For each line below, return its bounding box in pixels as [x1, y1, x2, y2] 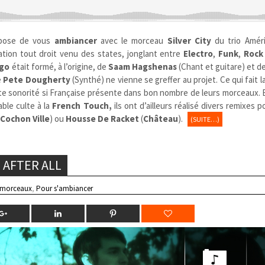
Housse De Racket [66, 112, 141, 124]
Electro [183, 47, 214, 59]
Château [143, 112, 179, 124]
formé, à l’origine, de [31, 60, 108, 72]
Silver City [167, 34, 211, 46]
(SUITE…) [190, 114, 220, 124]
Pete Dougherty [3, 73, 70, 85]
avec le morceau [96, 34, 167, 46]
